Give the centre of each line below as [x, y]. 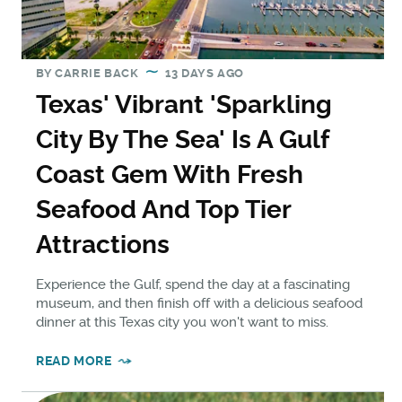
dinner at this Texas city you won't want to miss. [182, 322]
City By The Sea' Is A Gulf [182, 139]
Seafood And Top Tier [163, 209]
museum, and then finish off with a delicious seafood [199, 303]
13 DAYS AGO [205, 73]
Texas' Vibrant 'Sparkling [184, 104]
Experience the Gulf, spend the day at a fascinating [193, 284]
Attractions [103, 244]
